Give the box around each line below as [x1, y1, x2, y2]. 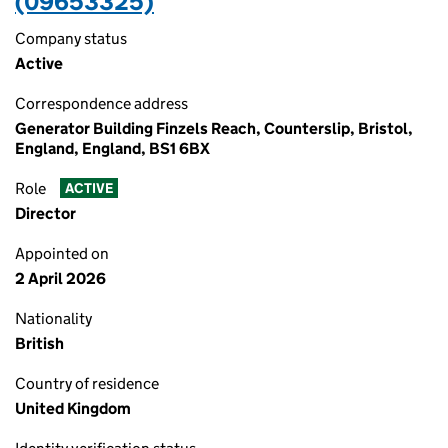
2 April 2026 [15, 269, 106, 288]
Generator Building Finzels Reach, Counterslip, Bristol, [15, 119, 413, 138]
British [15, 334, 64, 353]
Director [15, 204, 76, 223]
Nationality [15, 309, 92, 328]
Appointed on [15, 244, 109, 263]
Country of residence [15, 374, 159, 393]
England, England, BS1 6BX [15, 139, 210, 158]
